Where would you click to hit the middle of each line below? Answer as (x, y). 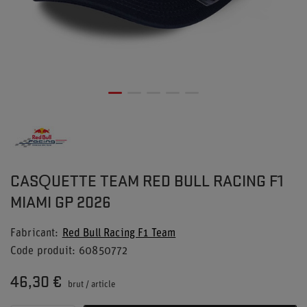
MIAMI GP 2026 (61, 201)
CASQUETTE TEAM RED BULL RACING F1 (147, 180)
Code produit (41, 251)
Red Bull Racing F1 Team (119, 234)
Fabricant (33, 234)
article (103, 285)
